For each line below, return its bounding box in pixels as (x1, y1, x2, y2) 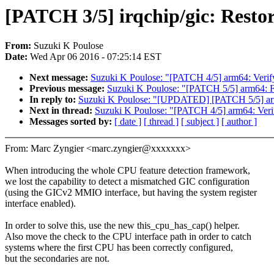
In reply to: (29, 94, 78, 105)
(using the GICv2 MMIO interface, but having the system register (5, 187, 257, 198)
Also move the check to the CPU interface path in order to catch (5, 231, 251, 242)
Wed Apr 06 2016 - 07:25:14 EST (30, 51, 161, 62)
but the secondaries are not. (5, 253, 109, 264)
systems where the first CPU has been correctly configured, (5, 242, 233, 253)
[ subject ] (181, 116, 219, 127)
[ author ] (221, 116, 257, 127)
